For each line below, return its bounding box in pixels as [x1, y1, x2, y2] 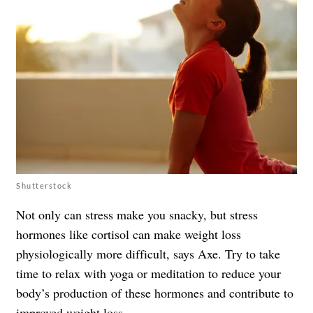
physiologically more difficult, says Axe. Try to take [16, 245, 280, 263]
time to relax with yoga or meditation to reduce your [16, 265, 281, 282]
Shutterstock [16, 181, 72, 191]
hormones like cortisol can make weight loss [16, 226, 241, 243]
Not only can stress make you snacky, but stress [16, 206, 258, 224]
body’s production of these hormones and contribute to [16, 284, 293, 302]
